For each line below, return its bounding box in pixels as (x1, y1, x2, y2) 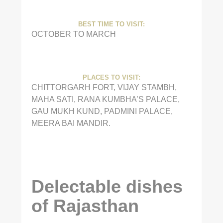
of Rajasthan (31, 196, 139, 217)
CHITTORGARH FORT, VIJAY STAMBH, (31, 82, 177, 92)
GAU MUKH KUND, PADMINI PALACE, (31, 106, 173, 115)
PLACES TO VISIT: (82, 74, 140, 81)
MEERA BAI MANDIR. (31, 118, 111, 127)
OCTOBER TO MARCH (31, 29, 116, 38)
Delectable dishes (31, 176, 183, 197)
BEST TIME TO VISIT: (78, 20, 145, 28)
